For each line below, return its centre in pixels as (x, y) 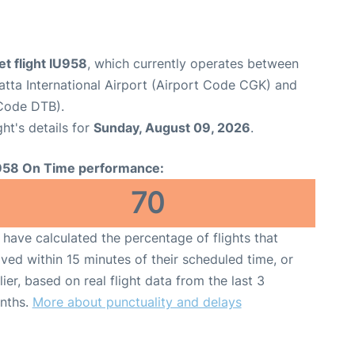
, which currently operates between (193, 64)
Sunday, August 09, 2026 (172, 128)
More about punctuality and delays (137, 302)
